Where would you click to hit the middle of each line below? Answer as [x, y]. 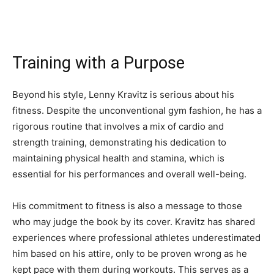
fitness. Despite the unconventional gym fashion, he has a [137, 110]
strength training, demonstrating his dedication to [119, 142]
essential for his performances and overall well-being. [129, 174]
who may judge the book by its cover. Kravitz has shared [134, 221]
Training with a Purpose [98, 63]
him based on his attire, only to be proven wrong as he [130, 253]
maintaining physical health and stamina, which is [118, 158]
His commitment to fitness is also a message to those [127, 206]
